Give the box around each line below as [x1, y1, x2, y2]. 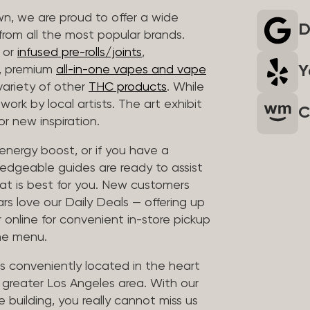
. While [167, 80, 204, 93]
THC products [89, 80, 167, 93]
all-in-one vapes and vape [56, 63, 206, 76]
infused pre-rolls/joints [17, 46, 142, 59]
